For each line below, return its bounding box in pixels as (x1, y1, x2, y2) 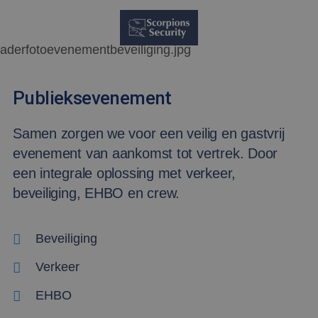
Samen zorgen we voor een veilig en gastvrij (13, 126, 285, 141)
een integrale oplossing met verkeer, (13, 165, 236, 181)
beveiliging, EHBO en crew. (13, 185, 180, 201)
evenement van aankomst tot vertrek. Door (13, 146, 278, 161)
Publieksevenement (13, 87, 172, 109)
